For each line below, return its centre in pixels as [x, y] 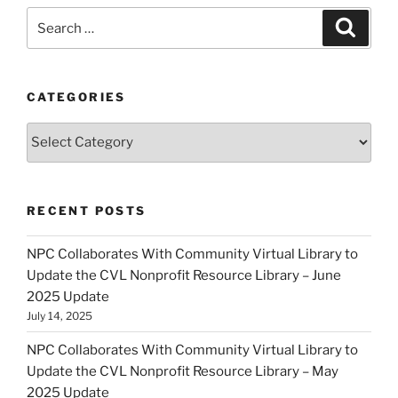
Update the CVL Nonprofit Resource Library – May [183, 371]
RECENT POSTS [87, 210]
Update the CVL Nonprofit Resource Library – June [184, 275]
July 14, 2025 [60, 315]
